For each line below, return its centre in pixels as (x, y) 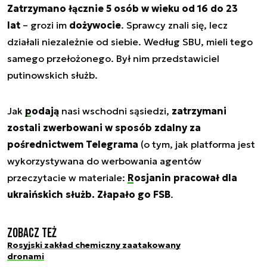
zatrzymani (199, 111)
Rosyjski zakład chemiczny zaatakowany (94, 245)
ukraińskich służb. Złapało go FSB (89, 195)
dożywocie (95, 25)
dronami (26, 257)
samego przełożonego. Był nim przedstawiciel (113, 59)
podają (42, 111)
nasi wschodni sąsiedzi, (115, 111)
